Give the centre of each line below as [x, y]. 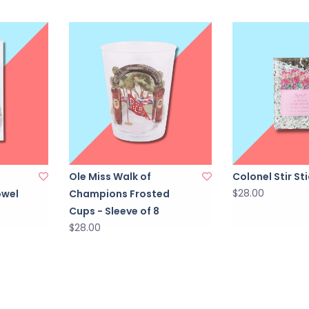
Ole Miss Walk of [110, 176]
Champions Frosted [120, 193]
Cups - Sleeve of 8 [114, 211]
